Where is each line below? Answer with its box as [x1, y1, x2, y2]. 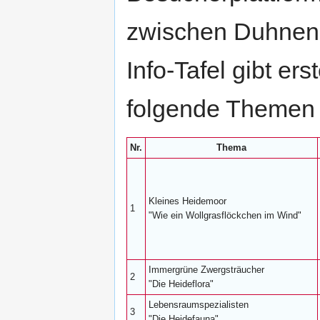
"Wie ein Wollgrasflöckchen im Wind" [149, 210, 301, 221]
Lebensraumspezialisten [149, 299, 249, 310]
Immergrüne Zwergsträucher [149, 264, 264, 275]
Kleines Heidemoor [149, 196, 226, 206]
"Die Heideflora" [149, 279, 214, 289]
